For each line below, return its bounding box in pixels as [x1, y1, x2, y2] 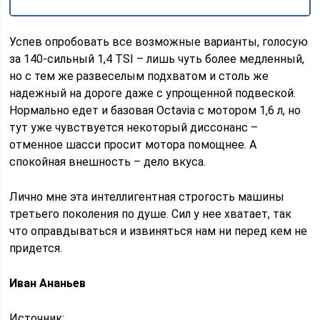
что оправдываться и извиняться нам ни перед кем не [9, 224, 308, 238]
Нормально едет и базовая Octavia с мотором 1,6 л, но [9, 103, 301, 117]
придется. [9, 241, 63, 255]
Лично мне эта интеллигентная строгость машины [9, 189, 285, 204]
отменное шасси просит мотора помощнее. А [9, 137, 257, 151]
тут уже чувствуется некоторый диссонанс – [9, 120, 259, 134]
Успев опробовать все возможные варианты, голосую [9, 34, 309, 49]
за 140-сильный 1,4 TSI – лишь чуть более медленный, [9, 51, 305, 66]
